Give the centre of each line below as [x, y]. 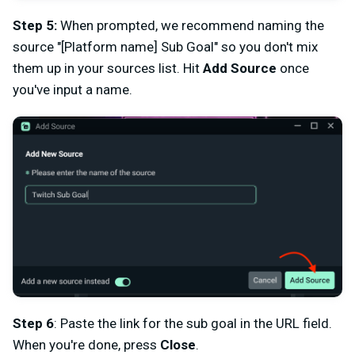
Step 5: [35, 26]
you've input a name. [73, 90]
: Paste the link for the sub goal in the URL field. [193, 324]
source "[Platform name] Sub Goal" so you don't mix [165, 47]
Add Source [240, 69]
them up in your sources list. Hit [108, 69]
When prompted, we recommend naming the [191, 26]
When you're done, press [86, 345]
